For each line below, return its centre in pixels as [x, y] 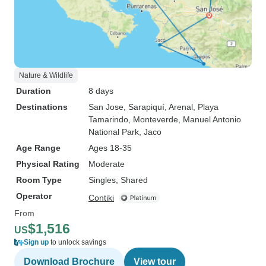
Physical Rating [48, 164]
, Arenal [179, 107]
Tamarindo [108, 119]
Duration [34, 91]
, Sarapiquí [144, 107]
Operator [34, 196]
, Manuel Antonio [210, 119]
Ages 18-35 [110, 148]
